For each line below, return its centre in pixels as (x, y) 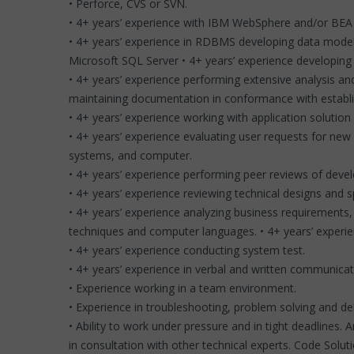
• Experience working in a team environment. (183, 288)
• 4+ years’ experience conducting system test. (187, 250)
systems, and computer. (130, 155)
